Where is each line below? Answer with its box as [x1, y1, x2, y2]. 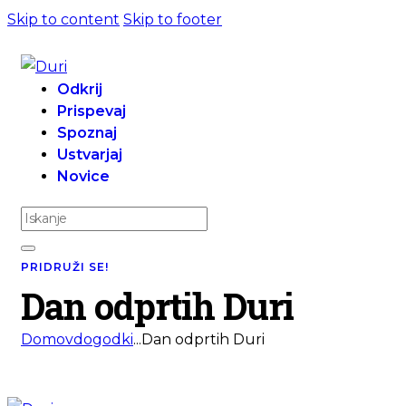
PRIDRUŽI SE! [21, 260, 109, 275]
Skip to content [7, 11, 120, 28]
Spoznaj [57, 124, 117, 141]
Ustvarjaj [57, 146, 122, 163]
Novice [57, 168, 110, 185]
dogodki [73, 331, 133, 349]
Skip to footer [123, 11, 222, 28]
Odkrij [57, 81, 102, 98]
